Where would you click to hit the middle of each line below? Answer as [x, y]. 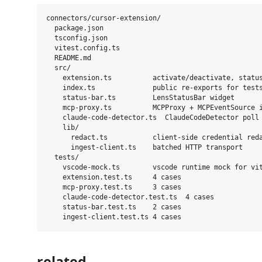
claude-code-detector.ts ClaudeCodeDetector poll [153, 118]
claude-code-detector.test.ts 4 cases [130, 197]
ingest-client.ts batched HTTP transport [144, 147]
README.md [69, 58]
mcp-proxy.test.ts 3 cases [114, 187]
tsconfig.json [77, 38]
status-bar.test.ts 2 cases [114, 207]
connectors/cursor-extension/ [104, 18]
